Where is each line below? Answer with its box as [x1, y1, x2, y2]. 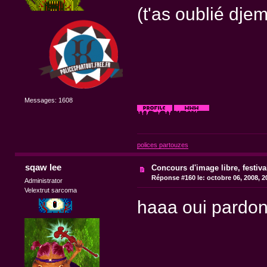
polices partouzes [136, 141, 188, 149]
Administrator [24, 177, 63, 185]
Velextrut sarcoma [24, 187, 77, 194]
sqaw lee [24, 162, 61, 173]
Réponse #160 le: [151, 174, 206, 182]
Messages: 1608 [24, 97, 73, 104]
